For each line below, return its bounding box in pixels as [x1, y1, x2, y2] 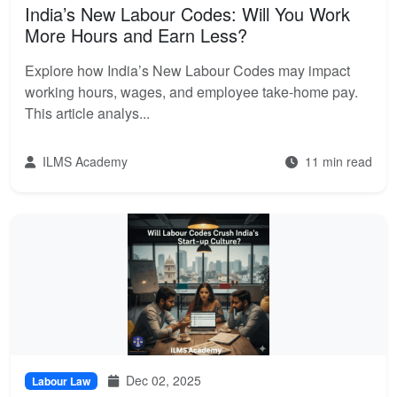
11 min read [301, 152, 372, 170]
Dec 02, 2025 [122, 371, 201, 389]
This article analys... [25, 103, 150, 123]
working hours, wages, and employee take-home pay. [25, 82, 358, 102]
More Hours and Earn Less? [25, 22, 247, 48]
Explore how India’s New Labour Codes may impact [25, 60, 350, 81]
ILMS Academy [39, 152, 128, 170]
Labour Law [32, 373, 90, 389]
